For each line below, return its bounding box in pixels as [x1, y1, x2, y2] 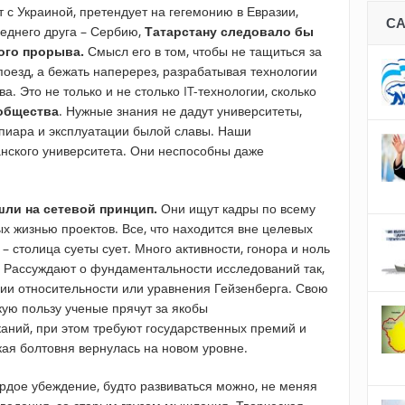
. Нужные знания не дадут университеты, [59, 102, 302, 120]
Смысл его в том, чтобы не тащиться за [84, 42, 322, 61]
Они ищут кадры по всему [157, 200, 316, 218]
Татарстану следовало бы [145, 23, 314, 41]
